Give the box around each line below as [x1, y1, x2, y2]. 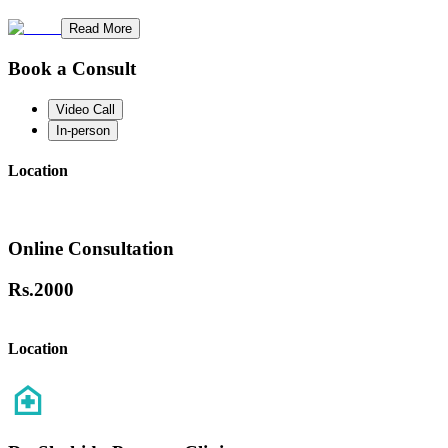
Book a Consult [8, 57, 136, 79]
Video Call [56, 101, 115, 117]
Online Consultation [8, 237, 174, 259]
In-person [56, 122, 110, 138]
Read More [69, 21, 132, 37]
